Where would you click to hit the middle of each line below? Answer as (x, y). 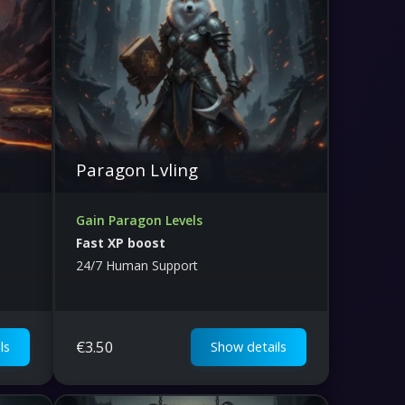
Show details (248, 346)
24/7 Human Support (137, 265)
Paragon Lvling (137, 169)
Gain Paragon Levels (139, 220)
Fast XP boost (121, 242)
